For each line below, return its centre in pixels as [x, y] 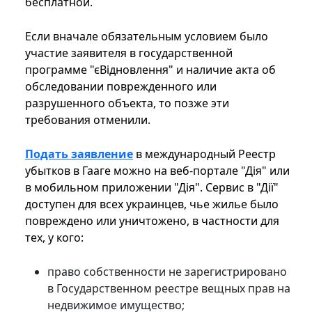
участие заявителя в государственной [129, 53]
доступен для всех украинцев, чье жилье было [152, 204]
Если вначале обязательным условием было [147, 37]
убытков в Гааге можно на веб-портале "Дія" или [157, 171]
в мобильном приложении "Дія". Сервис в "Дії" [152, 188]
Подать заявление [79, 154]
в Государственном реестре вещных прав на [169, 289]
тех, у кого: [54, 238]
